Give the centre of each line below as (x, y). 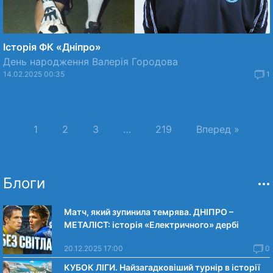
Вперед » (218, 129)
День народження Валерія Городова (90, 62)
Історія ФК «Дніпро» (52, 47)
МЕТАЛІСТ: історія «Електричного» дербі (151, 225)
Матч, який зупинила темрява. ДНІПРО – (149, 212)
